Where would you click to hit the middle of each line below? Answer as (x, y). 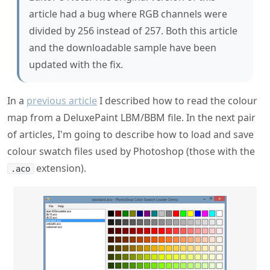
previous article (62, 101)
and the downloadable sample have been (123, 48)
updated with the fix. (76, 64)
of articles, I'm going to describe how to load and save (130, 134)
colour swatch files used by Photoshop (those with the (131, 151)
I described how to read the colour (177, 101)
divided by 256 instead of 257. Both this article (133, 31)
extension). (60, 168)
